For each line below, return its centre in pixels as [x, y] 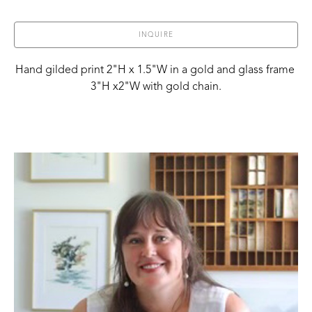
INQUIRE [156, 34]
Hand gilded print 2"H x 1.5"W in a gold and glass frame [155, 70]
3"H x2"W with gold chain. [156, 87]
